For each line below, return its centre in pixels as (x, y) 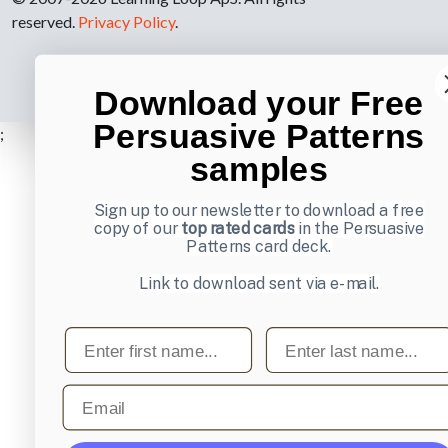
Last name (306, 335)
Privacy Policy (126, 22)
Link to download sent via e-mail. (259, 283)
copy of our (137, 228)
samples (259, 169)
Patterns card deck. (259, 246)
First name (106, 335)
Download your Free (259, 102)
